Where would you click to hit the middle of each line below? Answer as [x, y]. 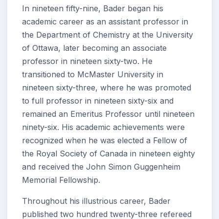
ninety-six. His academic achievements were [103, 127]
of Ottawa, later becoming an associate [94, 48]
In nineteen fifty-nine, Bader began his [93, 8]
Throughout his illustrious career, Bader [96, 201]
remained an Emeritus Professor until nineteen [108, 114]
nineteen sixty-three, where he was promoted [107, 87]
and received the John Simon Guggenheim [101, 166]
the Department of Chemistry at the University [108, 34]
